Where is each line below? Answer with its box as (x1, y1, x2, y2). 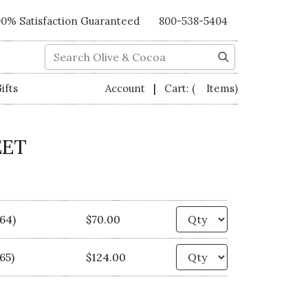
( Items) (192, 82, 238, 96)
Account (105, 82, 145, 96)
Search (44, 45, 80, 59)
